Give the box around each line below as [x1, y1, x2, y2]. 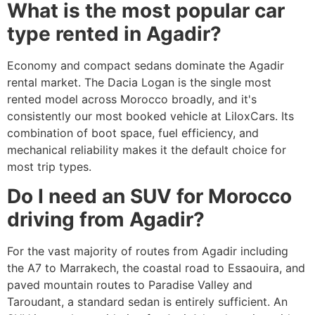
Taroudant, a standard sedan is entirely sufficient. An [7, 294, 288, 309]
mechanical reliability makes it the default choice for [7, 142, 286, 157]
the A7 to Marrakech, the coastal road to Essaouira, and [7, 260, 305, 275]
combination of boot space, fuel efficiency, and [7, 125, 259, 140]
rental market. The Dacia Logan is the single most [7, 75, 271, 89]
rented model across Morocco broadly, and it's [7, 91, 257, 106]
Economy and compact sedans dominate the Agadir [7, 58, 284, 72]
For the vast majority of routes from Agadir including [7, 243, 288, 258]
